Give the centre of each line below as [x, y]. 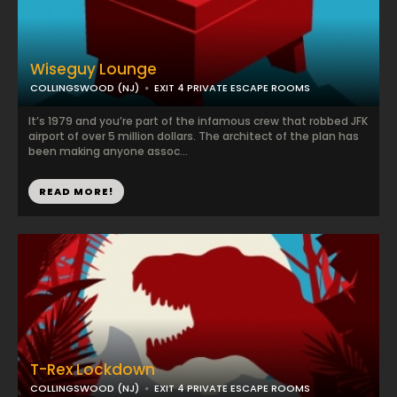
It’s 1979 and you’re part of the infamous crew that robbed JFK [198, 121]
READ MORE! [76, 191]
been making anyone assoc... [108, 151]
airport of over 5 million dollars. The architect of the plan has [194, 136]
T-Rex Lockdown [93, 370]
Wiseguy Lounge [93, 69]
